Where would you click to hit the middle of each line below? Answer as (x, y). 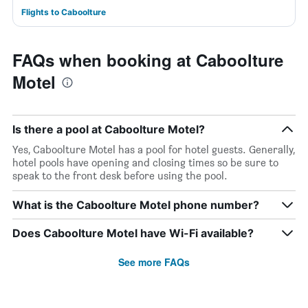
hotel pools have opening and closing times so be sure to (145, 163)
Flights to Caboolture (64, 12)
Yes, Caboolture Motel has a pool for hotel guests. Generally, (154, 150)
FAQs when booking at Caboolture (148, 60)
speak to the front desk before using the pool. (120, 176)
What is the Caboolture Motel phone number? (136, 205)
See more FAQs (154, 262)
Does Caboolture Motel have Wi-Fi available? (133, 233)
